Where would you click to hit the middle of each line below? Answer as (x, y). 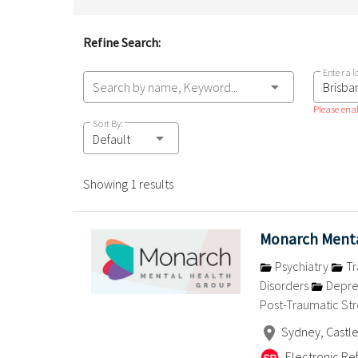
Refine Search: (121, 42)
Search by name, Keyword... (165, 87)
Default (111, 139)
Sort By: (107, 123)
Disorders (285, 285)
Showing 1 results (128, 183)
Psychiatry (301, 266)
